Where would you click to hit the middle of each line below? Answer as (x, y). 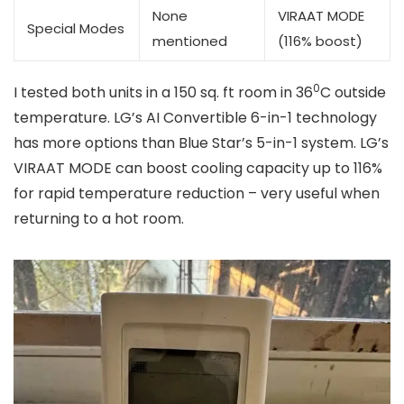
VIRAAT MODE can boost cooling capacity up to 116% (198, 168)
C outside (353, 92)
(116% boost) (320, 41)
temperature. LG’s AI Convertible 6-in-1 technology (195, 117)
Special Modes (76, 28)
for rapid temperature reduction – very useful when (197, 193)
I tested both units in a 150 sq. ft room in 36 (163, 92)
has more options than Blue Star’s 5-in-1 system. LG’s (201, 142)
